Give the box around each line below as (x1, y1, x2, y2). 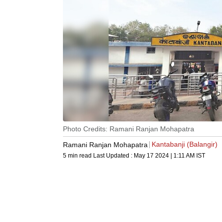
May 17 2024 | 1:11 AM (134, 152, 195, 160)
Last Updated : (93, 152, 134, 160)
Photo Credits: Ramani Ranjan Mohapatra (63, 125, 194, 133)
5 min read (63, 152, 93, 160)
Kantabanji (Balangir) (152, 140, 218, 149)
